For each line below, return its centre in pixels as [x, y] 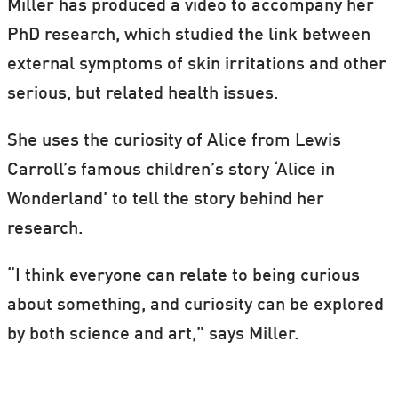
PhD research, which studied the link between [188, 35]
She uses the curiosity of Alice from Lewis [174, 141]
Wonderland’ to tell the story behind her [165, 199]
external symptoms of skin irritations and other [196, 64]
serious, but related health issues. [143, 94]
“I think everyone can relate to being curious [183, 276]
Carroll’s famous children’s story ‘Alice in [171, 170]
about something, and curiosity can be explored [195, 305]
